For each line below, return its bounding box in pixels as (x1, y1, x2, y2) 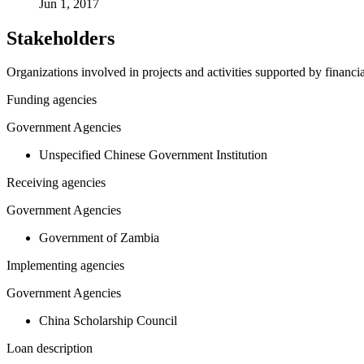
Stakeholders (6, 27, 115, 49)
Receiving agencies (6, 175, 106, 190)
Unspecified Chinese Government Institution (39, 148, 267, 162)
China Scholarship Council (39, 314, 177, 328)
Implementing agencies (6, 258, 124, 273)
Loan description (6, 341, 93, 356)
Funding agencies (6, 93, 97, 107)
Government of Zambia (39, 231, 159, 245)
